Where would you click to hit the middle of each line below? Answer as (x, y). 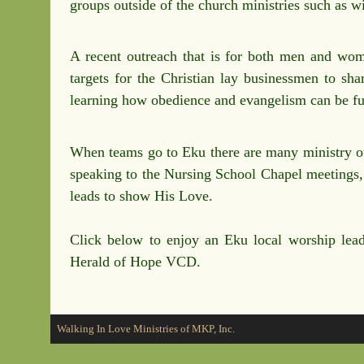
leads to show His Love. (142, 195)
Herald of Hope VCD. (136, 261)
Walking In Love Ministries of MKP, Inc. (145, 329)
